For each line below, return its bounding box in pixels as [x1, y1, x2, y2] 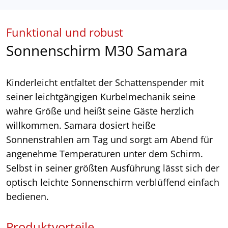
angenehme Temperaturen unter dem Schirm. [6, 148, 203, 160]
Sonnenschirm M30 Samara [6, 41, 188, 61]
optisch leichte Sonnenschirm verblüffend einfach [6, 176, 219, 189]
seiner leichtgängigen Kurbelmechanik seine [6, 91, 195, 103]
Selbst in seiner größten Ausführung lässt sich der [6, 162, 219, 175]
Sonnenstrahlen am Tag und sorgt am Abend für [6, 133, 213, 146]
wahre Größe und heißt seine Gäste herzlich [6, 105, 194, 118]
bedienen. [6, 190, 51, 203]
